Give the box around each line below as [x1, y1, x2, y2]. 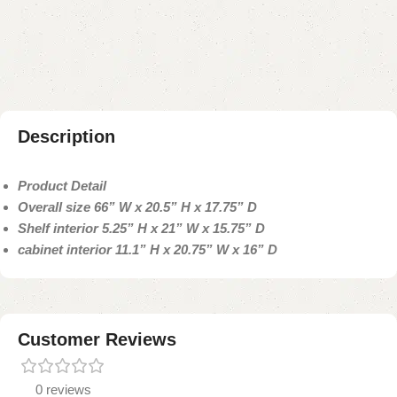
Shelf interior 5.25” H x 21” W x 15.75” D [18, 220, 265, 236]
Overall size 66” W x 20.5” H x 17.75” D [18, 198, 257, 214]
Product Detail [18, 177, 106, 193]
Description [18, 126, 115, 146]
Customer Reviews [18, 329, 176, 349]
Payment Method [13, 20, 127, 36]
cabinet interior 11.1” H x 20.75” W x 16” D [18, 241, 277, 257]
